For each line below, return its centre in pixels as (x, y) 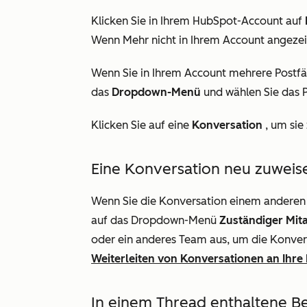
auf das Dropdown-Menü (155, 220)
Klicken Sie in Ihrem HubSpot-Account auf (198, 21)
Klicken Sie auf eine (142, 125)
